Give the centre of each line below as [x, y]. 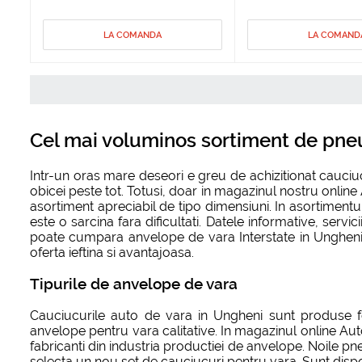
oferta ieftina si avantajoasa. [112, 252]
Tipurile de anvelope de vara [134, 284]
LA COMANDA [132, 36]
